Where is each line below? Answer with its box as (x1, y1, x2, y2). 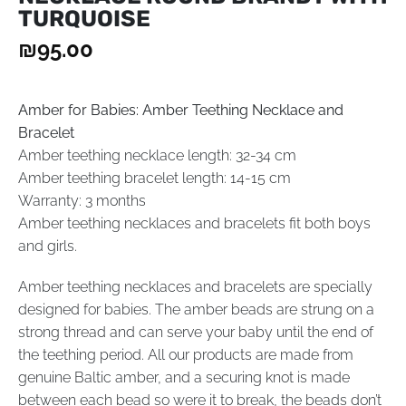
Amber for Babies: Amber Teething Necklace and (18, 101, 343, 119)
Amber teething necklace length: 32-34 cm (18, 146, 296, 164)
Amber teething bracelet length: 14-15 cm (18, 169, 291, 187)
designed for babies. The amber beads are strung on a (18, 301, 374, 319)
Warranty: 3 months (18, 191, 146, 209)
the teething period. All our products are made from (18, 346, 353, 364)
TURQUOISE (18, 5, 150, 33)
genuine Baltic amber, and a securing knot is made (18, 369, 350, 387)
